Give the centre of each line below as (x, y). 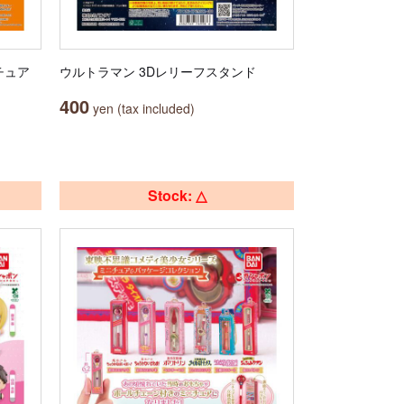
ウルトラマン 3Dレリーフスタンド (158, 71)
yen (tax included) (142, 108)
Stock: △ (177, 195)
